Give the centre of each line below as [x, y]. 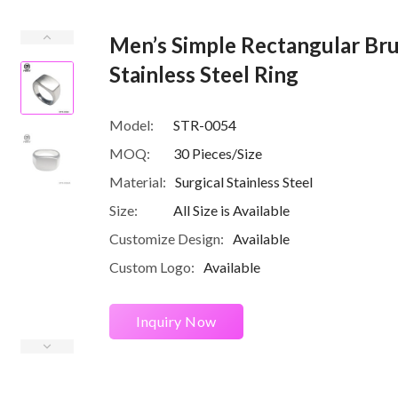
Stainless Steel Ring [204, 75]
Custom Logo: [152, 267]
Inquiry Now [176, 322]
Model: [131, 125]
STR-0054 [205, 125]
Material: [138, 182]
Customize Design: [167, 239]
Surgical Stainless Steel [244, 182]
